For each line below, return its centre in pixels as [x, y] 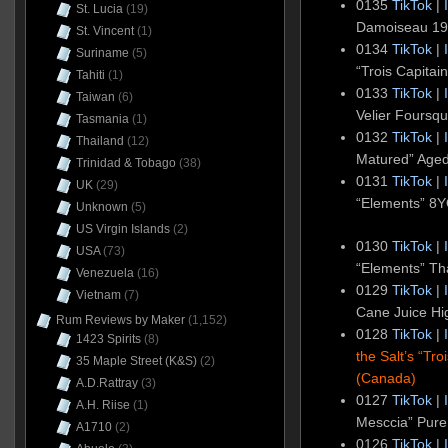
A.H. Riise [102, 405]
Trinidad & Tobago [125, 163]
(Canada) [386, 378]
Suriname [102, 53]
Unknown [101, 207]
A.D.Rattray [106, 383]
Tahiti [90, 75]
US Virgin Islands [122, 229]
